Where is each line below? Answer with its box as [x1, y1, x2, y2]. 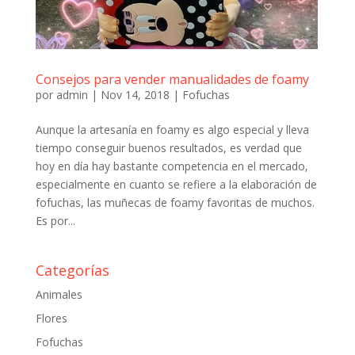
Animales [35, 286, 82, 302]
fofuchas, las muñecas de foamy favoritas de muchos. [35, 194, 315, 210]
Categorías [35, 260, 109, 280]
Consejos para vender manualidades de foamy [35, 70, 309, 88]
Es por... [35, 212, 75, 228]
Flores [35, 310, 67, 326]
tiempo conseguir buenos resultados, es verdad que [35, 139, 302, 155]
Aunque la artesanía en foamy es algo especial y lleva [35, 121, 309, 137]
